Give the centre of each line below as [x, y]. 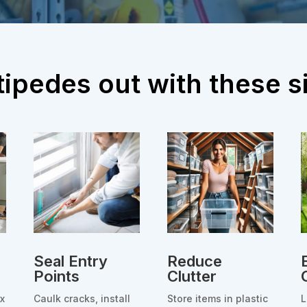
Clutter [192, 276]
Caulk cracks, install [82, 298]
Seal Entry [71, 261]
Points [57, 276]
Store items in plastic [218, 298]
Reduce [195, 261]
